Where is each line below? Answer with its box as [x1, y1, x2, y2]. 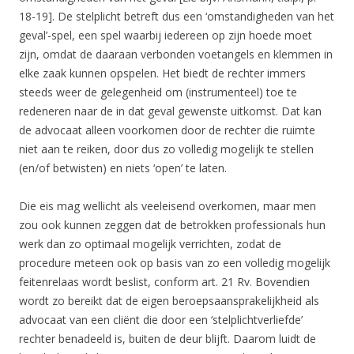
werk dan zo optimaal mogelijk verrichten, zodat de [19, 236, 281, 251]
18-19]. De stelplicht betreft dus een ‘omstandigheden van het [19, 9, 334, 24]
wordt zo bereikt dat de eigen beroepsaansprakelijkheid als [19, 293, 319, 308]
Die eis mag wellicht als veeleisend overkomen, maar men [19, 198, 316, 213]
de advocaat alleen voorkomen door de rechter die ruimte [19, 122, 315, 137]
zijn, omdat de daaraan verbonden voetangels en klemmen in [19, 47, 333, 62]
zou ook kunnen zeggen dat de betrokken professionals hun [19, 217, 326, 232]
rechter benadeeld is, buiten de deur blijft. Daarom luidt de [19, 331, 316, 346]
